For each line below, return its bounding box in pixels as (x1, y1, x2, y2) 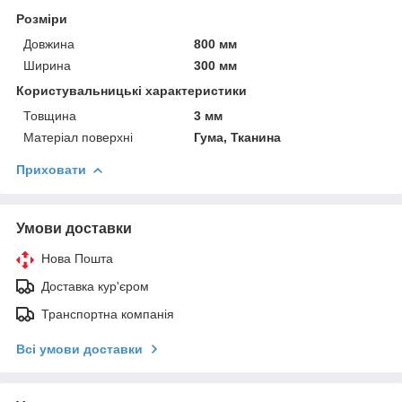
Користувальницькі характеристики (16, 83, 247, 98)
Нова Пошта (41, 250, 113, 266)
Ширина (23, 57, 71, 73)
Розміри (16, 11, 67, 26)
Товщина (23, 108, 76, 123)
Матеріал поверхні (23, 129, 133, 144)
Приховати (16, 162, 86, 177)
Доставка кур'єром (41, 278, 149, 293)
